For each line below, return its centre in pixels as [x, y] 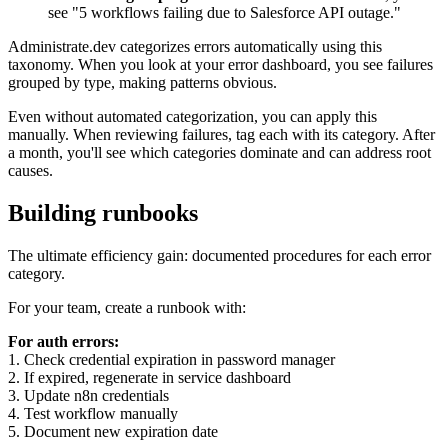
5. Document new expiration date [113, 431]
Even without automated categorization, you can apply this [192, 116]
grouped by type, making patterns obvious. [142, 82]
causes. [30, 170]
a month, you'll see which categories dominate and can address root [219, 152]
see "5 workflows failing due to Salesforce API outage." [224, 12]
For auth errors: [63, 341]
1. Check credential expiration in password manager [171, 359]
